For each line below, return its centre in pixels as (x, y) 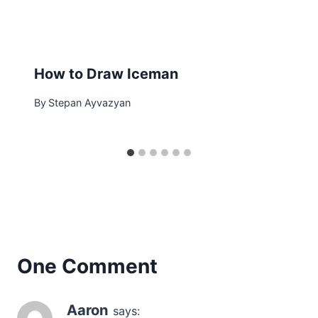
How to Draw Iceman (106, 73)
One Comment (87, 267)
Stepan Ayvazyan (90, 103)
